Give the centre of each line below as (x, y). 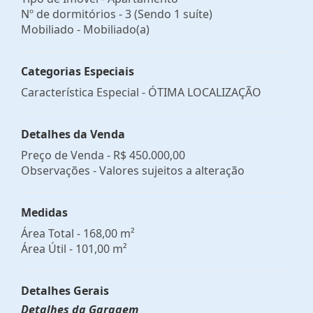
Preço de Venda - (67, 155)
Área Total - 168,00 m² (78, 233)
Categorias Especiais (78, 71)
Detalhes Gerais (65, 290)
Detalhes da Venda (73, 134)
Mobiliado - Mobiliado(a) (85, 29)
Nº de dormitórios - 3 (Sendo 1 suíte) (117, 14)
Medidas (44, 212)
